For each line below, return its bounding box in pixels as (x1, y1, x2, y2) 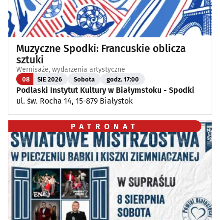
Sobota (74, 75, 95, 83)
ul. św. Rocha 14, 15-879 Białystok (16, 96, 133, 106)
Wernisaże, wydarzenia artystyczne (16, 65, 125, 74)
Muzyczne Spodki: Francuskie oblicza (16, 42, 186, 55)
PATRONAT (71, 121, 139, 131)
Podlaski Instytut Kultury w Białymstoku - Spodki (16, 85, 194, 95)
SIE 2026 (37, 75, 62, 83)
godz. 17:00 (107, 75, 139, 83)
